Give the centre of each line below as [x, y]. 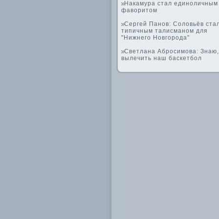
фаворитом [139, 10]
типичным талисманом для [164, 31]
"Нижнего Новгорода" [155, 38]
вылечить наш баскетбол [162, 58]
